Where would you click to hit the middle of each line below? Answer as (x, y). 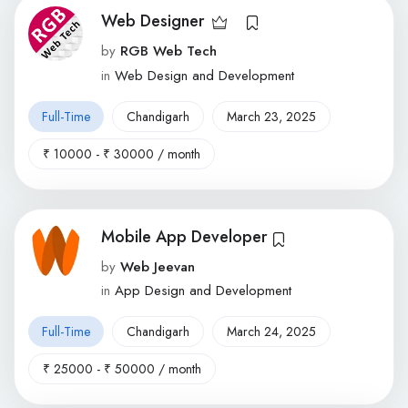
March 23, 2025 (271, 116)
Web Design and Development (204, 75)
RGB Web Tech (168, 51)
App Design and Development (203, 291)
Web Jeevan (158, 266)
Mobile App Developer (184, 236)
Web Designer (153, 21)
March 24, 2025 (271, 332)
